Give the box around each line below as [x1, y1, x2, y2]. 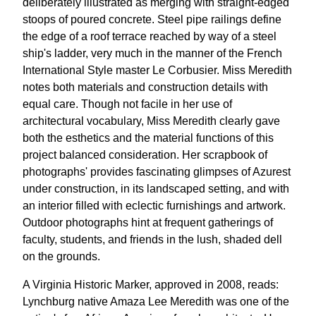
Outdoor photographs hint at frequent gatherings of [23, 216, 273, 229]
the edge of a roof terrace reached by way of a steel [23, 30, 276, 42]
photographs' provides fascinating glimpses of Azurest [23, 165, 291, 178]
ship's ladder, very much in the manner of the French [23, 47, 282, 59]
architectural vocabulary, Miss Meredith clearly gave [23, 114, 280, 127]
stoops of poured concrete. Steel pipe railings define [23, 13, 281, 25]
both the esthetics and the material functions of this [23, 131, 274, 144]
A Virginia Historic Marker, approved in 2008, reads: [23, 278, 279, 291]
